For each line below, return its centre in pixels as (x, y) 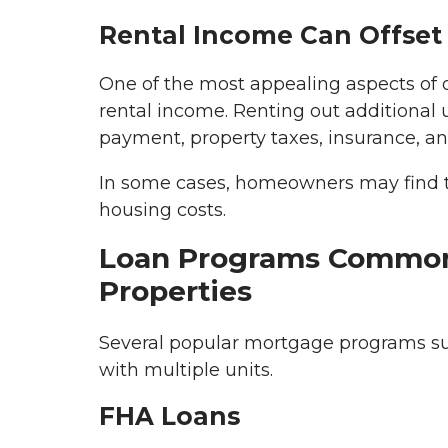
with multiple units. (186, 369)
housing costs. (162, 210)
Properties (175, 291)
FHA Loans (169, 415)
